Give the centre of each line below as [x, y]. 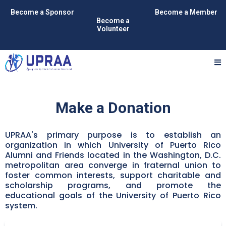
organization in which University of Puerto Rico [113, 145]
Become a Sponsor [42, 12]
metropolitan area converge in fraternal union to [113, 165]
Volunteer [113, 29]
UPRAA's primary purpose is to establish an [113, 135]
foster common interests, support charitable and [113, 175]
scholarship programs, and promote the [113, 185]
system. [21, 206]
